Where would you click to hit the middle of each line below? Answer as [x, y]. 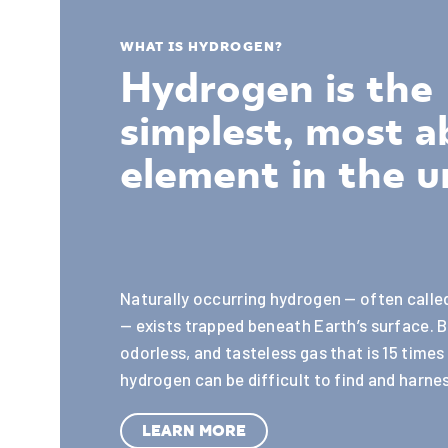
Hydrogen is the [276, 87]
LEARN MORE [194, 431]
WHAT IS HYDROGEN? [201, 46]
